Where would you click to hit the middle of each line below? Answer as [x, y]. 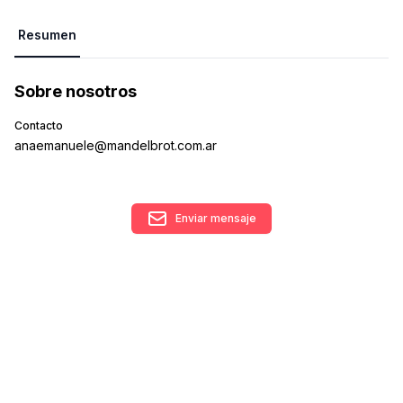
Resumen [47, 35]
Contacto [39, 125]
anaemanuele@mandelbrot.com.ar [116, 145]
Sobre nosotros [76, 91]
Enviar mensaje [216, 218]
